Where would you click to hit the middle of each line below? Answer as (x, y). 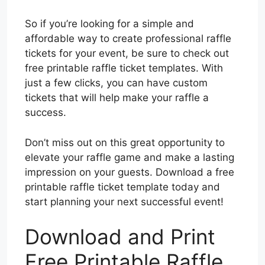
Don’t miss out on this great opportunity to (125, 142)
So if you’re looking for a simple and (109, 24)
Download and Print (120, 237)
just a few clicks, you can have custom (116, 83)
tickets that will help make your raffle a (117, 98)
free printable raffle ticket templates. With (124, 68)
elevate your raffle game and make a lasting (130, 157)
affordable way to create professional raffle (128, 39)
